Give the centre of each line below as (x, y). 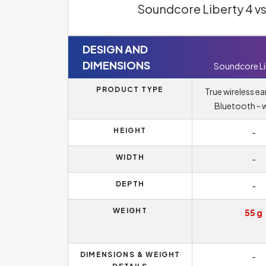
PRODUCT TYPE (130, 89)
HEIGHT (130, 130)
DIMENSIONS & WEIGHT (130, 254)
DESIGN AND (115, 49)
